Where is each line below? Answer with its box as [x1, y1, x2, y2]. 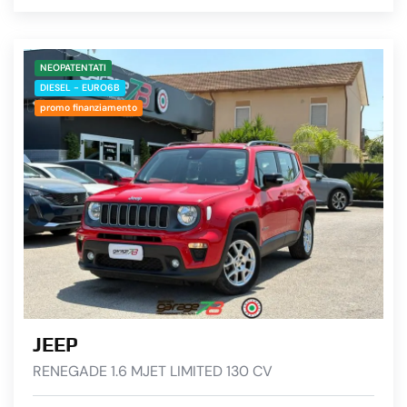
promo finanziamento [40, 102, 137, 114]
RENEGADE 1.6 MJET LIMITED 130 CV [33, 362, 273, 382]
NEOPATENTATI [40, 62, 106, 74]
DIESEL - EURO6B [40, 82, 120, 94]
